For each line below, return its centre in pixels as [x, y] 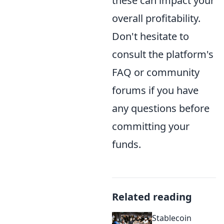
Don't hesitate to [150, 36]
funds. [126, 144]
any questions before [161, 108]
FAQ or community [156, 72]
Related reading [152, 196]
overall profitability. [156, 18]
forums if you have [155, 90]
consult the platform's [163, 54]
